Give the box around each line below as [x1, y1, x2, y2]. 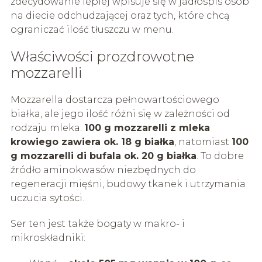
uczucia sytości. [10, 192, 84, 204]
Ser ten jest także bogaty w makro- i [10, 218, 185, 229]
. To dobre [196, 150, 244, 161]
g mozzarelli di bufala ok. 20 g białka [10, 150, 196, 161]
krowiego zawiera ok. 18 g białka [10, 136, 174, 147]
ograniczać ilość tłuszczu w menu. [10, 23, 174, 35]
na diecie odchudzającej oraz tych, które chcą [10, 9, 229, 21]
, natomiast [174, 136, 232, 147]
